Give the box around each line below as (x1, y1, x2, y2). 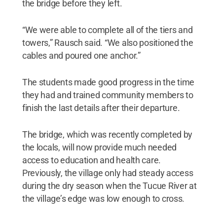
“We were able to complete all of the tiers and (22, 24, 193, 35)
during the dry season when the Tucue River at (22, 180, 197, 191)
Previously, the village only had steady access (22, 167, 193, 178)
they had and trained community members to (22, 89, 193, 100)
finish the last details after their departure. (22, 102, 180, 113)
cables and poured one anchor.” (22, 50, 141, 61)
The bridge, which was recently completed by (22, 129, 193, 140)
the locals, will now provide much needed (22, 142, 177, 152)
